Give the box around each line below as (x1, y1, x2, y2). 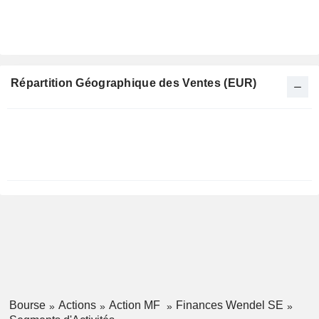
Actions (58, 299, 96, 312)
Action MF (108, 299, 163, 312)
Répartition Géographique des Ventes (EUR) (11, 77, 257, 90)
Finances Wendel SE (175, 299, 283, 312)
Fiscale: (16, 121, 56, 134)
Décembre (10, 137, 63, 150)
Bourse (9, 299, 46, 312)
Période (16, 105, 56, 118)
